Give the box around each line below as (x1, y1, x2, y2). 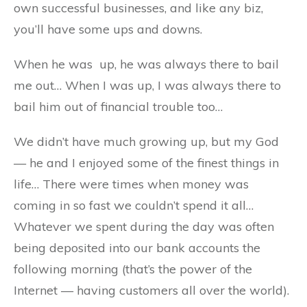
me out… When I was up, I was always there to (14, 77, 281, 93)
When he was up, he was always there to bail (14, 56, 279, 72)
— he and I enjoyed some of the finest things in (14, 155, 279, 171)
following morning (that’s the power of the (14, 261, 252, 277)
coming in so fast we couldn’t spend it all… (14, 197, 254, 213)
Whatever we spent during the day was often (14, 219, 274, 234)
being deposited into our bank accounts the (14, 240, 260, 256)
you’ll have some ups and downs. (14, 21, 202, 37)
